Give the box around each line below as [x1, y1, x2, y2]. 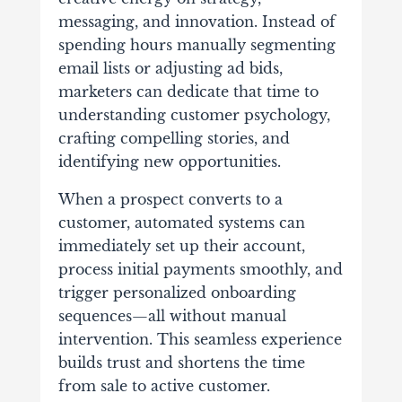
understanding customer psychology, [57, 106, 330, 125]
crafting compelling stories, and [57, 129, 290, 148]
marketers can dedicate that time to [57, 83, 319, 101]
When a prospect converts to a [57, 190, 283, 209]
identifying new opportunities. [57, 153, 281, 171]
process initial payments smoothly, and [57, 260, 343, 279]
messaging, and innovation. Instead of [57, 13, 336, 31]
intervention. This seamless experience [57, 330, 342, 349]
